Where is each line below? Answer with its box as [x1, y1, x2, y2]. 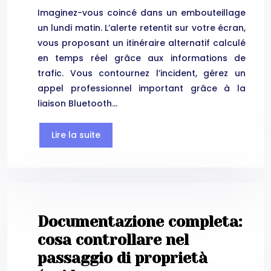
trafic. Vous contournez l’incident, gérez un [38, 67, 246, 79]
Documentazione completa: [38, 212, 242, 230]
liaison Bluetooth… [38, 97, 117, 109]
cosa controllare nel [38, 230, 189, 249]
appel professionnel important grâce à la [38, 82, 246, 94]
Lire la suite [51, 128, 100, 141]
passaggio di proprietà [38, 249, 207, 267]
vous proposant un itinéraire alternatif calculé [38, 36, 246, 49]
